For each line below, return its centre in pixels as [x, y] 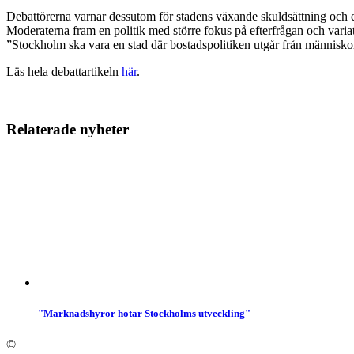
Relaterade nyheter [68, 129]
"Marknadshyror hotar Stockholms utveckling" [144, 313]
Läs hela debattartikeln [64, 72]
